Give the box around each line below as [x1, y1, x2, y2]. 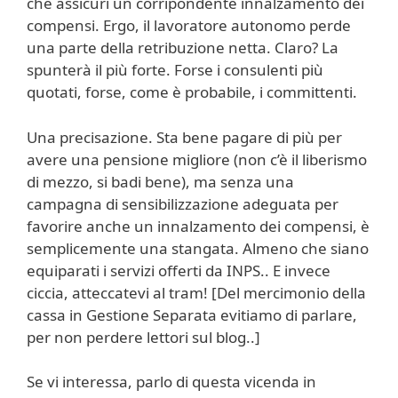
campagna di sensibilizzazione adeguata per [27, 193, 338, 214]
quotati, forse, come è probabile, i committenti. [27, 82, 357, 103]
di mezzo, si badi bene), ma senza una [27, 171, 294, 192]
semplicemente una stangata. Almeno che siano [27, 237, 369, 259]
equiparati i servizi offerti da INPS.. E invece [27, 259, 330, 281]
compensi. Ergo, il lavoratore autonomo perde [27, 15, 351, 36]
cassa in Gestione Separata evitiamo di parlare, [27, 304, 357, 325]
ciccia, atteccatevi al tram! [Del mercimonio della [27, 282, 366, 303]
